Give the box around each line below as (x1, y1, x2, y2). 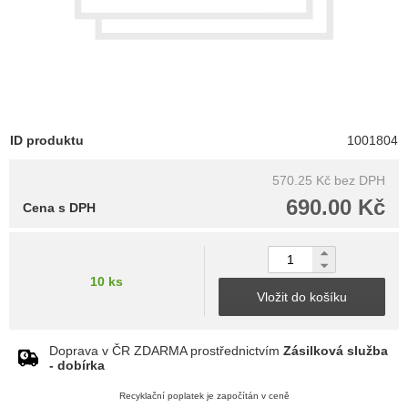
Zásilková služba (283, 343, 388, 359)
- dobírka (49, 358, 105, 373)
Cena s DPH (23, 200, 96, 216)
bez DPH (334, 173, 385, 189)
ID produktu (10, 133, 84, 148)
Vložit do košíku (257, 290, 347, 305)
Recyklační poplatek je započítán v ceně (118, 391, 290, 402)
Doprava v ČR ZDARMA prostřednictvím (49, 343, 283, 359)
